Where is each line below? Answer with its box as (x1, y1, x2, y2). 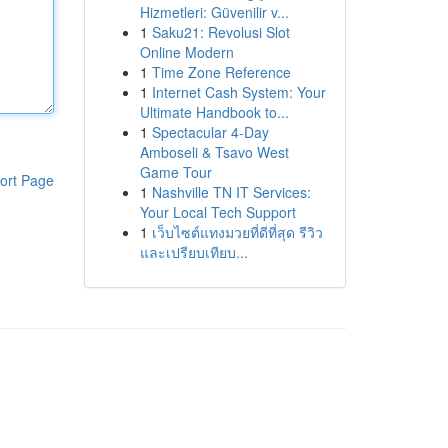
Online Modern (139, 42, 234, 62)
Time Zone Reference (151, 62, 291, 82)
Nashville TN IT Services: (151, 182, 311, 202)
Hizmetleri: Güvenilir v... (139, 2, 289, 22)
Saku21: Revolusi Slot (151, 22, 290, 42)
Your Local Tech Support (139, 202, 296, 222)
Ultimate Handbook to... (139, 102, 289, 122)
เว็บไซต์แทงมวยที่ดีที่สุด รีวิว (151, 222, 323, 242)
